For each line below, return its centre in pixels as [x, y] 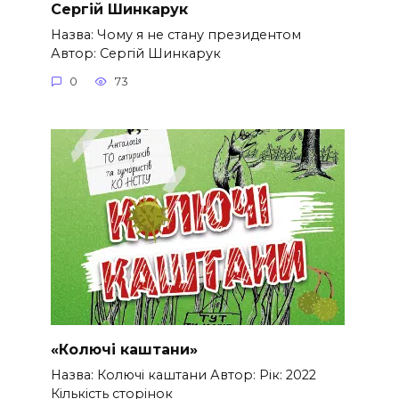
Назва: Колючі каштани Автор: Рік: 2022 [183, 375]
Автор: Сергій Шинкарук [135, 53]
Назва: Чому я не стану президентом [175, 34]
